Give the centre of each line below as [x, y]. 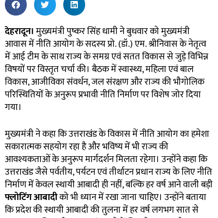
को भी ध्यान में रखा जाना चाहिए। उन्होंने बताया [132, 197]
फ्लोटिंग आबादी [31, 197]
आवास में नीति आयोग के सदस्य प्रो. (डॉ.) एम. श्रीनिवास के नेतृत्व [106, 44]
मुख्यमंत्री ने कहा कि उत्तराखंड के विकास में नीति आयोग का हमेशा [107, 134]
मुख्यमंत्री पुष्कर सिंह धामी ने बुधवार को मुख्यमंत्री [112, 32]
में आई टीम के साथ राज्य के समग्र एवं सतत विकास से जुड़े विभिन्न [107, 57]
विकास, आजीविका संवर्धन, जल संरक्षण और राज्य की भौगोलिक [105, 82]
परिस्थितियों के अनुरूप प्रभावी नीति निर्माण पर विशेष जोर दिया [103, 95]
